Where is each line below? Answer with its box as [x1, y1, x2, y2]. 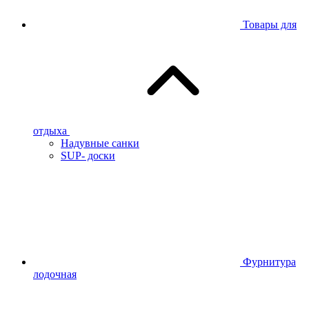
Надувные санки [61, 137, 139, 150]
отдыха [33, 125, 67, 137]
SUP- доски [61, 150, 115, 162]
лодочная [33, 268, 77, 281]
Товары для [243, 19, 297, 31]
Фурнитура [243, 256, 296, 268]
